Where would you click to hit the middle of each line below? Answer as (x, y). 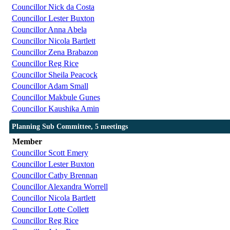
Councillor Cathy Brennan (54, 176)
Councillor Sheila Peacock (54, 75)
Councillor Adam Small (50, 86)
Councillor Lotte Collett (50, 209)
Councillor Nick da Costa (53, 7)
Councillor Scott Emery (50, 153)
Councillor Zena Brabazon (55, 52)
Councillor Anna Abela (49, 30)
